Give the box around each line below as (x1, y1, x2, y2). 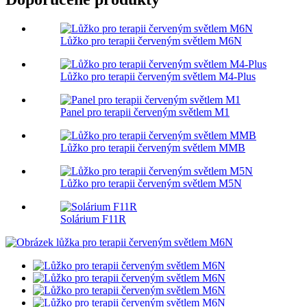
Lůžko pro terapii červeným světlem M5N (60, 177, 242, 190)
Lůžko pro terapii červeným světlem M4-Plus (60, 71, 256, 83)
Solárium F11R (60, 213, 126, 225)
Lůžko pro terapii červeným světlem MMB (60, 142, 245, 154)
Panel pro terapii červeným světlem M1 (60, 106, 230, 119)
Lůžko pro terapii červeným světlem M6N (60, 35, 242, 47)
